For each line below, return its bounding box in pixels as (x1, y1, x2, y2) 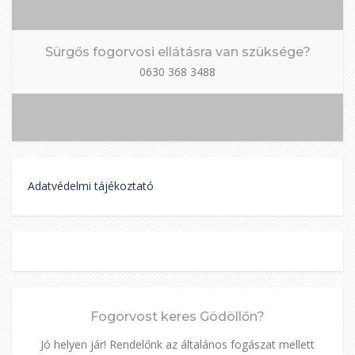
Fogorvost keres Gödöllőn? (90, 309, 265, 324)
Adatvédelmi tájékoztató (28, 178, 154, 193)
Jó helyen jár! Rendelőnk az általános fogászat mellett (40, 337, 315, 352)
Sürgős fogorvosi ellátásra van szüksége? (44, 44, 311, 59)
